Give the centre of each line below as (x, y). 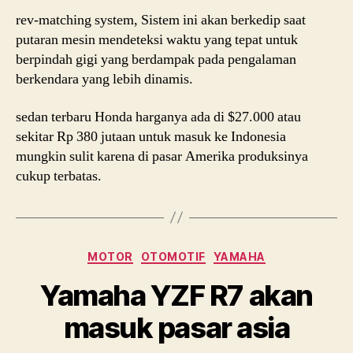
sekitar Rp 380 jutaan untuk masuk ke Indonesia (151, 136)
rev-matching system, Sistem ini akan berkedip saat (161, 20)
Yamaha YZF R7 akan (176, 295)
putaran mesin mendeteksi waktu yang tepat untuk (157, 40)
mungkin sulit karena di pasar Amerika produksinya (162, 156)
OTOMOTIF (173, 256)
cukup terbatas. (59, 176)
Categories (211, 253)
